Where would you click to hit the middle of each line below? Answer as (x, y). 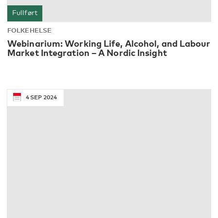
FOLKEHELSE (29, 30)
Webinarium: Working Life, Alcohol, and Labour (109, 43)
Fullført (25, 12)
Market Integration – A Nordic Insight (87, 52)
